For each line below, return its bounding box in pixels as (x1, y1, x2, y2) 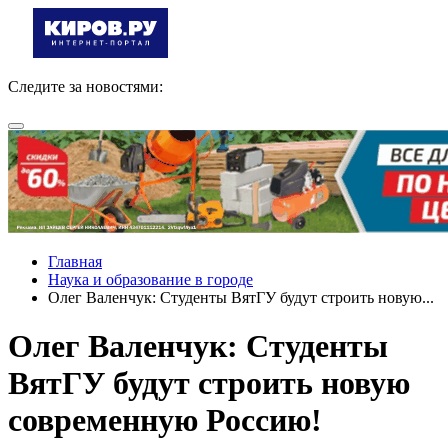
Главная (48, 253, 102, 270)
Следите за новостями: (8, 78, 163, 95)
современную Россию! (8, 402, 322, 439)
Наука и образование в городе (48, 271, 253, 288)
